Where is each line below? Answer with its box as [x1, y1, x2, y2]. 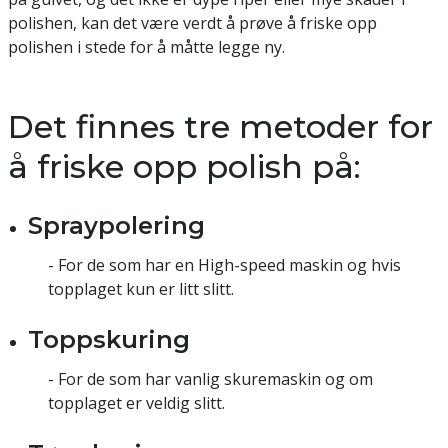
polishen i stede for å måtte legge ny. [8, 36, 285, 59]
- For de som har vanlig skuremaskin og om [48, 368, 373, 391]
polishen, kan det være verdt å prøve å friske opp [8, 12, 377, 35]
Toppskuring [28, 325, 190, 355]
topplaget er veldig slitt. [48, 392, 225, 415]
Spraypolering [28, 211, 205, 241]
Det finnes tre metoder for [8, 107, 433, 147]
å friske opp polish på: [8, 147, 361, 187]
